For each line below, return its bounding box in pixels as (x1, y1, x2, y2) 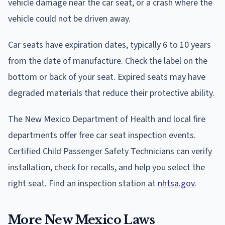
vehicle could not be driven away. (8, 12, 131, 25)
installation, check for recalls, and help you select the (8, 161, 205, 174)
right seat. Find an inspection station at (8, 177, 158, 190)
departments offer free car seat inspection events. (8, 129, 196, 142)
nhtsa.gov (158, 177, 194, 190)
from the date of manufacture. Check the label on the (8, 54, 207, 67)
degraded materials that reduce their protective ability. (8, 86, 214, 99)
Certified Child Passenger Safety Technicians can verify (8, 145, 212, 158)
